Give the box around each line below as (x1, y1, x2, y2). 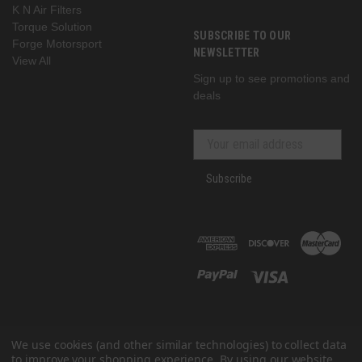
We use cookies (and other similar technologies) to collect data (11, 337, 347, 352)
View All (12, 53, 51, 67)
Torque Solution (12, 19, 92, 33)
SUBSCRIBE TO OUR (193, 28, 291, 42)
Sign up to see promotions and (193, 71, 350, 85)
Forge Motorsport (12, 36, 102, 50)
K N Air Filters (12, 2, 82, 16)
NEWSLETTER (193, 45, 260, 59)
